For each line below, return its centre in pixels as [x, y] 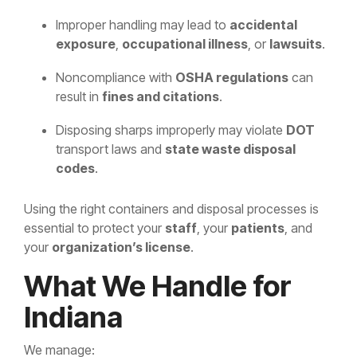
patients [258, 228]
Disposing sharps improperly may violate [171, 130]
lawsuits [296, 44]
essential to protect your [94, 228]
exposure [86, 44]
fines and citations [161, 97]
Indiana [73, 318]
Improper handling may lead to [143, 25]
